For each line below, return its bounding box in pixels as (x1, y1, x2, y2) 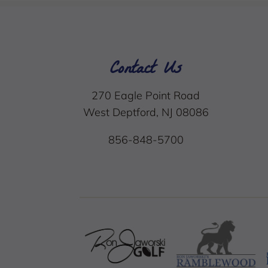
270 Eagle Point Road (92, 89, 200, 103)
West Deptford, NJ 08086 (83, 105, 209, 120)
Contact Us (109, 54, 182, 87)
